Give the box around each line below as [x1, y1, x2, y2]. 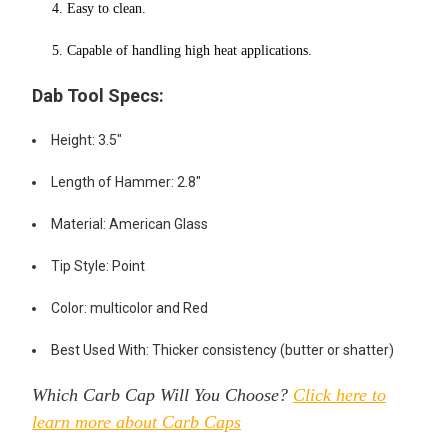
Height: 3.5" [51, 131, 122, 148]
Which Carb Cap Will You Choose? [32, 384, 293, 405]
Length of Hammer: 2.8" [51, 173, 201, 190]
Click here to [293, 384, 386, 405]
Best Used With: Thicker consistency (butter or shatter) [51, 341, 394, 358]
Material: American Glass [51, 215, 208, 232]
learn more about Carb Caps [32, 411, 241, 432]
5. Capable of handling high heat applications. [52, 42, 312, 58]
